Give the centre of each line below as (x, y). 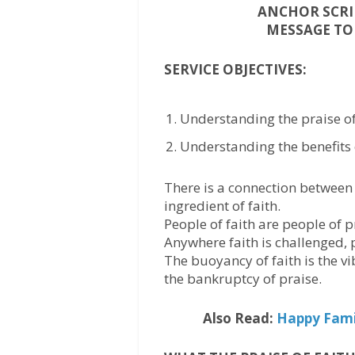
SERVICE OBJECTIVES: (236, 70)
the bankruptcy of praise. (243, 278)
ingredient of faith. (223, 205)
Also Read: (239, 319)
